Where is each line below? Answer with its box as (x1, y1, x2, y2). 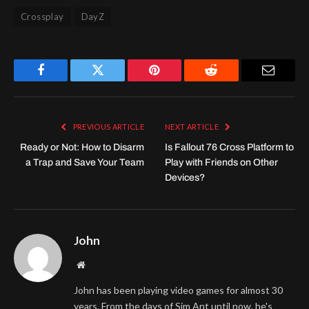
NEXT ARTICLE (165, 121, 221, 131)
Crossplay (21, 10, 64, 22)
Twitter (97, 74, 133, 87)
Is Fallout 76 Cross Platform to (165, 141, 294, 152)
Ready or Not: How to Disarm (20, 141, 144, 152)
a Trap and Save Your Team (26, 157, 144, 168)
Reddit (210, 74, 243, 87)
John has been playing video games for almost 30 (74, 283, 283, 296)
